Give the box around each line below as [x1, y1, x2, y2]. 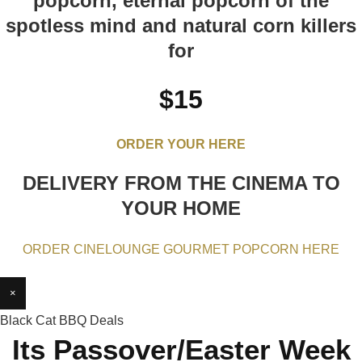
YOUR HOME [121, 197, 241, 219]
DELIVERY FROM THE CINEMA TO [22, 172, 340, 194]
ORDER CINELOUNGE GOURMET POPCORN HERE [23, 242, 339, 256]
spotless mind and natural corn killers [6, 15, 356, 36]
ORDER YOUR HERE [116, 137, 246, 151]
